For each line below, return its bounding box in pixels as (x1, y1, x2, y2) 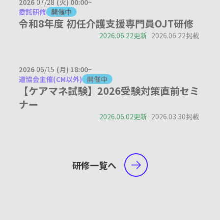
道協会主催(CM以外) (19, 74, 82, 84)
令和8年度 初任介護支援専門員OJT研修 (19, 16, 194, 31)
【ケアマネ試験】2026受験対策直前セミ (19, 83, 200, 98)
